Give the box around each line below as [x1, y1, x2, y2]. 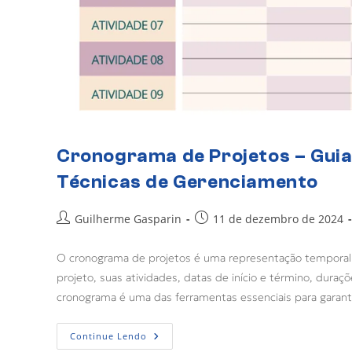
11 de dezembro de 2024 [213, 211, 343, 226]
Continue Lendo [70, 329, 147, 342]
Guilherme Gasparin [75, 211, 181, 226]
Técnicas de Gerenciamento [57, 170, 319, 192]
